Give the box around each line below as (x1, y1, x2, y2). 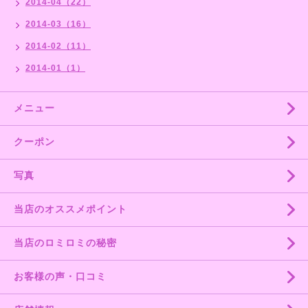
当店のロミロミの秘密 (14, 236, 117, 248)
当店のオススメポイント (14, 203, 127, 214)
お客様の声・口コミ (14, 270, 107, 282)
